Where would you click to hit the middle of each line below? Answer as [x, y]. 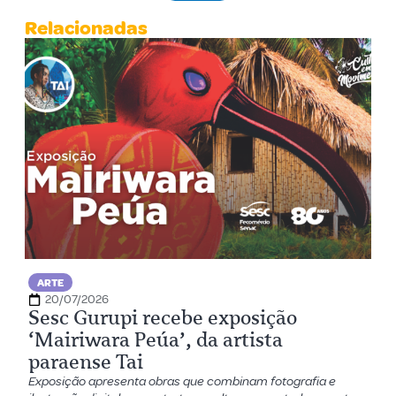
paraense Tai [86, 362]
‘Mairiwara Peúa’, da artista [156, 340]
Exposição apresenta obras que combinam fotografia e [183, 382]
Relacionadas [87, 29]
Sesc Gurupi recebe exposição [163, 318]
